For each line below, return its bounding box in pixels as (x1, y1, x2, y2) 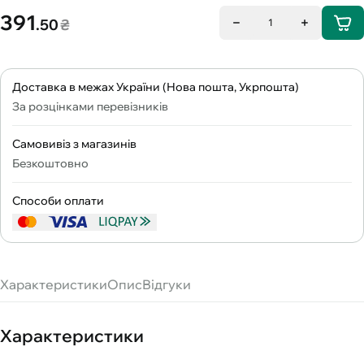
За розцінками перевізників (12, 98, 168, 114)
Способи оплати (12, 193, 104, 208)
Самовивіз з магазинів (12, 136, 136, 151)
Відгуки (142, 275, 191, 292)
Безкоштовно (12, 155, 89, 171)
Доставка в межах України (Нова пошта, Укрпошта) (12, 79, 299, 94)
